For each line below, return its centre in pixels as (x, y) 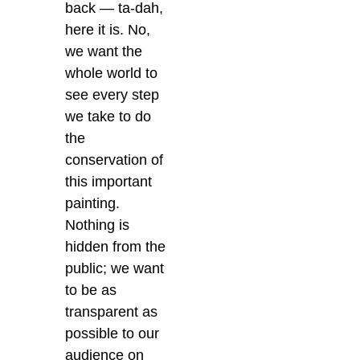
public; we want (115, 269)
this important (109, 182)
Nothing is (98, 225)
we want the (104, 52)
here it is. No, (108, 30)
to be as (91, 290)
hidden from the (116, 247)
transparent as (112, 312)
